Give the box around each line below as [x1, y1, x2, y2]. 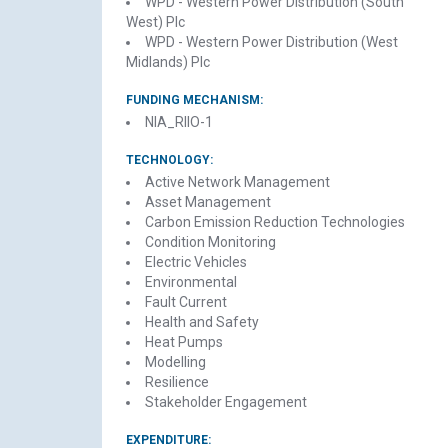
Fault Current [145, 294, 227, 310]
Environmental [145, 274, 237, 290]
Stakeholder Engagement [145, 394, 307, 410]
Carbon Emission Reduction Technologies [145, 214, 405, 230]
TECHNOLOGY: [126, 153, 213, 167]
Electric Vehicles [145, 254, 247, 270]
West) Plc [126, 14, 185, 30]
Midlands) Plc [126, 54, 210, 70]
